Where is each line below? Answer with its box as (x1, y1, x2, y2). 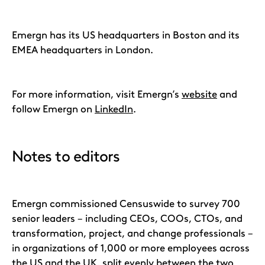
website (182, 88, 217, 100)
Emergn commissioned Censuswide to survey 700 (12, 198, 240, 209)
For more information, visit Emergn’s (12, 88, 182, 100)
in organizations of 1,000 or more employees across (12, 242, 250, 254)
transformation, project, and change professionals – (12, 227, 253, 239)
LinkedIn (95, 103, 133, 115)
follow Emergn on (12, 103, 95, 115)
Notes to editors (12, 147, 120, 166)
